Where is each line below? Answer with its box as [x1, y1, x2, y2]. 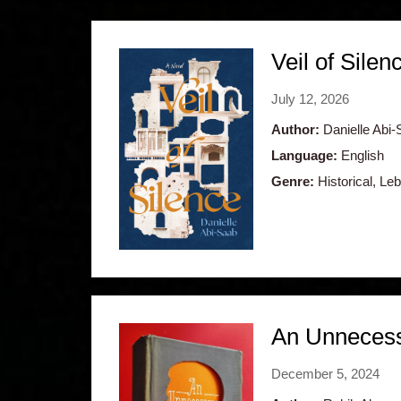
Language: [271, 147, 337, 163]
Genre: [271, 173, 314, 189]
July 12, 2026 [271, 90, 349, 107]
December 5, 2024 [271, 365, 380, 381]
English [337, 147, 384, 163]
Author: [271, 121, 320, 137]
